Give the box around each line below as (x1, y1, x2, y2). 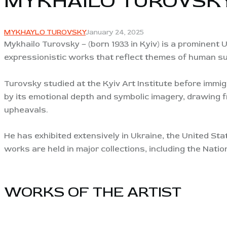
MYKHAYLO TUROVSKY (4, 28, 86, 37)
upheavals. (4, 104, 48, 115)
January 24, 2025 (86, 28, 144, 37)
